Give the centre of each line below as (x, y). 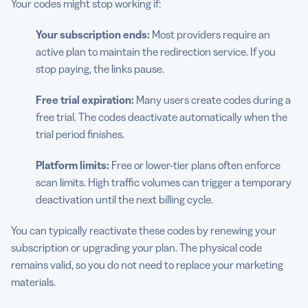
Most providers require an (210, 34)
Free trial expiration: (85, 99)
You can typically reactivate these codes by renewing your (144, 230)
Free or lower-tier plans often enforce (195, 165)
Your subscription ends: (93, 34)
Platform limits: (73, 165)
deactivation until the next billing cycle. (124, 199)
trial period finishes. (80, 134)
